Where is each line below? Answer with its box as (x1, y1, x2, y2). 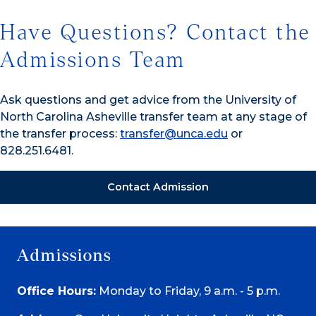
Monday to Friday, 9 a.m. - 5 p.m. (96, 284, 280, 298)
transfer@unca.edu (120, 127, 228, 141)
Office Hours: (17, 284, 96, 298)
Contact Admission (107, 181, 209, 194)
